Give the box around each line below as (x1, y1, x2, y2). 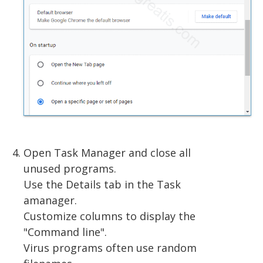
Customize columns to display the (23, 208, 195, 223)
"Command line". (23, 224, 107, 239)
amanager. (23, 193, 77, 207)
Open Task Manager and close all (23, 145, 191, 160)
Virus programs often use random (23, 240, 197, 255)
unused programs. (23, 161, 116, 176)
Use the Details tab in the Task (23, 177, 181, 191)
